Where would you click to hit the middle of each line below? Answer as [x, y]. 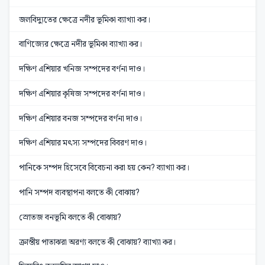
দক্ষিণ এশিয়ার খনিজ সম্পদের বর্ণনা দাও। [82, 69]
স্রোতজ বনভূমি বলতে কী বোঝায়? [70, 217]
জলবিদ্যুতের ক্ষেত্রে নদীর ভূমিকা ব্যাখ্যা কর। [85, 19]
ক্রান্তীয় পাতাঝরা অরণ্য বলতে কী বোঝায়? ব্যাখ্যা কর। [98, 242]
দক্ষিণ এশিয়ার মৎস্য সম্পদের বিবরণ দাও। [83, 143]
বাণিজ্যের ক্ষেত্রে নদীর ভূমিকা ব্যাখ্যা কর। [81, 44]
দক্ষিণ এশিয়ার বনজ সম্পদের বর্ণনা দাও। [81, 118]
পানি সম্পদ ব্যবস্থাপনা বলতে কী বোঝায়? [79, 192]
